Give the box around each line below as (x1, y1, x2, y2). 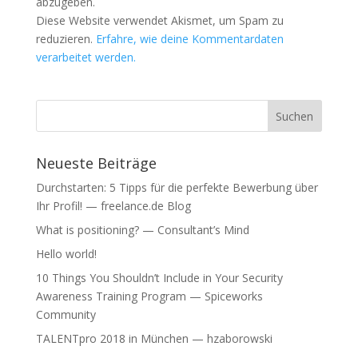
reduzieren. (35, 31, 96, 47)
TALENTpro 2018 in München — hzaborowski (35, 331, 272, 347)
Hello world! (35, 246, 97, 262)
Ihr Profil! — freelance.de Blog (35, 198, 191, 214)
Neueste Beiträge (35, 153, 157, 173)
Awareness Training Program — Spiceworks (35, 288, 263, 304)
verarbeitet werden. (35, 50, 136, 66)
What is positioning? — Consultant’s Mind (35, 222, 249, 238)
